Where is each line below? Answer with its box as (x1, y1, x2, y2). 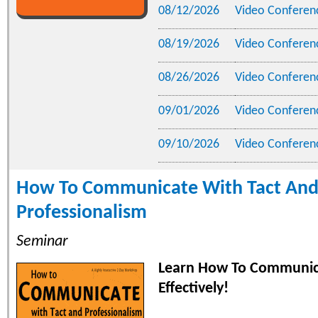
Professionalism (16, 202, 147, 223)
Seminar (16, 233, 68, 250)
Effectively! (158, 280, 229, 297)
